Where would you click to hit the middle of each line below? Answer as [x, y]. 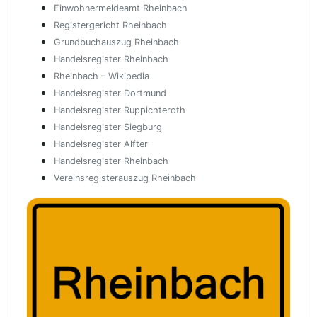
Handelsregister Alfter [101, 144]
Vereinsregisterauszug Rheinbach [125, 178]
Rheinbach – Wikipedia [102, 76]
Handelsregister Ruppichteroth [120, 110]
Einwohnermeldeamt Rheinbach [121, 8]
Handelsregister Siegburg [108, 127]
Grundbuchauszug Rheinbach [116, 42]
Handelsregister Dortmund [110, 93]
